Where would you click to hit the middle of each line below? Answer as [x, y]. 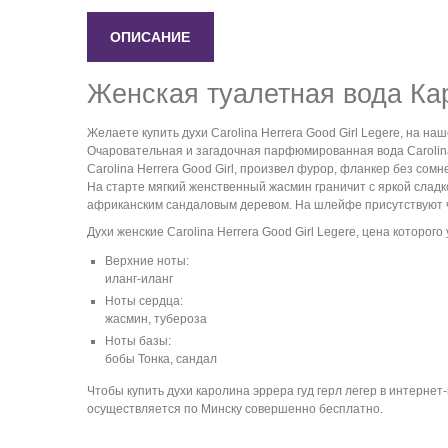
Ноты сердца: [144, 300]
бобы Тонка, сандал [161, 358]
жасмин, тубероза [156, 318]
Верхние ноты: [147, 260]
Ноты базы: [138, 340]
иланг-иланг [139, 278]
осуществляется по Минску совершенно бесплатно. [235, 408]
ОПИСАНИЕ [150, 36]
